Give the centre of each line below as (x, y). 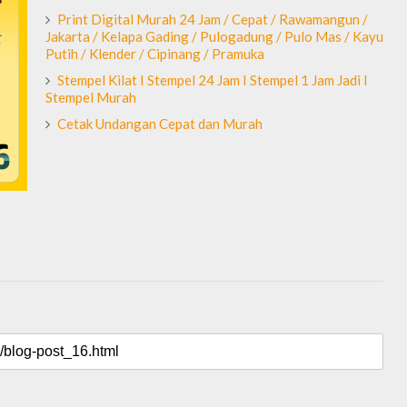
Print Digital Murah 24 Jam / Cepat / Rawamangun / (213, 20)
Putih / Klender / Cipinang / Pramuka (155, 54)
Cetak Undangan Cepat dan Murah (160, 124)
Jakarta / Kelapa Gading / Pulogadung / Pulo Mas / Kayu (214, 37)
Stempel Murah (91, 98)
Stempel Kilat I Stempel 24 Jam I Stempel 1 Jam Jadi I (213, 80)
